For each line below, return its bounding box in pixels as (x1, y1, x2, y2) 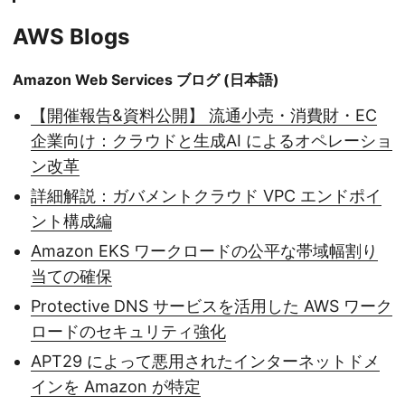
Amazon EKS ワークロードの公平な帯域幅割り (31, 241, 378, 261)
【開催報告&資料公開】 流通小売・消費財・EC (31, 106, 377, 126)
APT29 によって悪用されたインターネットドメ (31, 352, 380, 372)
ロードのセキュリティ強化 (31, 322, 226, 342)
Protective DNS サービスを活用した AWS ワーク (31, 297, 392, 316)
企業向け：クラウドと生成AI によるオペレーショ (31, 131, 392, 151)
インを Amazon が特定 (31, 377, 201, 397)
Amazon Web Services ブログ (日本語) (13, 71, 279, 89)
